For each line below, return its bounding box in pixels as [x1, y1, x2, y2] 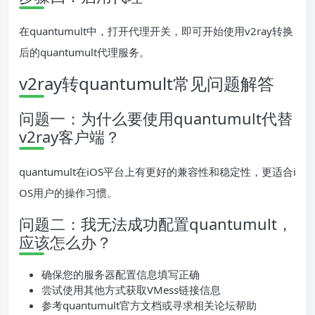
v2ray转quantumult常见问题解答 [19, 72, 274, 95]
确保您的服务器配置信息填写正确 [41, 267, 200, 281]
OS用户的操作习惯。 [19, 186, 117, 200]
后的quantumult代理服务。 [19, 45, 150, 59]
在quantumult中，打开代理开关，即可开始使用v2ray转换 [19, 24, 293, 38]
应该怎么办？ [19, 231, 112, 252]
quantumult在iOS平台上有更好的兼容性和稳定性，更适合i [19, 165, 296, 179]
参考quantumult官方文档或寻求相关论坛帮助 [41, 298, 257, 312]
